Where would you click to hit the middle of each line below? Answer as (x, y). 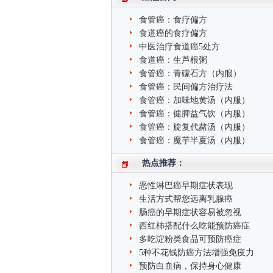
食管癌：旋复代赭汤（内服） (194, 127)
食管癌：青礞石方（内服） (190, 73)
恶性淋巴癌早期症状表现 (186, 186)
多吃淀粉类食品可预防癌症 (190, 239)
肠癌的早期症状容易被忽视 (190, 212)
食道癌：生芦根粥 (173, 60)
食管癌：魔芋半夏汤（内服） (194, 140)
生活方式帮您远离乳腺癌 (186, 199)
